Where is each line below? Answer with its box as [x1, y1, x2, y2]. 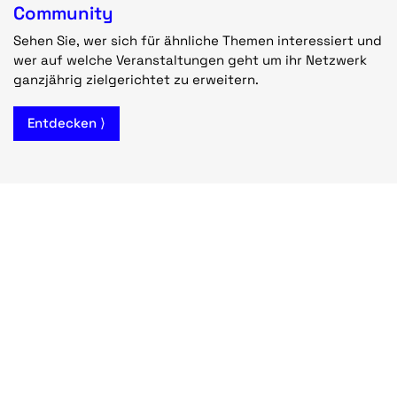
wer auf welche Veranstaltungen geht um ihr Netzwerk [13, 51, 367, 68]
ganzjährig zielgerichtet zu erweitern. [13, 70, 259, 88]
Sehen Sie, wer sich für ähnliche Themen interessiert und [13, 31, 382, 49]
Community [13, 2, 113, 26]
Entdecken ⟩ [27, 114, 105, 131]
